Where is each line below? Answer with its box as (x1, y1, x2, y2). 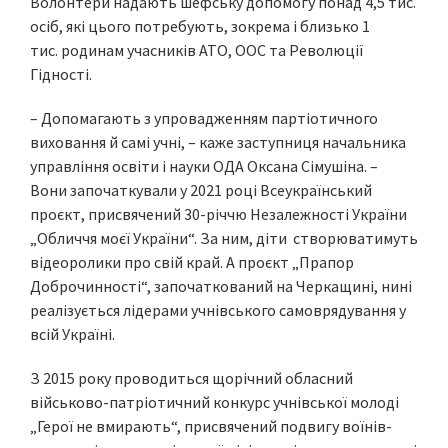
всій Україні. (30, 324, 118, 344)
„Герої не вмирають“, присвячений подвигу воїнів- (30, 416, 392, 436)
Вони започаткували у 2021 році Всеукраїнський (30, 180, 372, 200)
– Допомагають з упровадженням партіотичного (30, 108, 378, 128)
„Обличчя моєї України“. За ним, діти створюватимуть (30, 228, 418, 248)
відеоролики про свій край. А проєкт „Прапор (30, 252, 354, 272)
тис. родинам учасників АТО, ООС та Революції (30, 40, 364, 60)
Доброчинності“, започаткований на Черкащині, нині (30, 276, 412, 296)
